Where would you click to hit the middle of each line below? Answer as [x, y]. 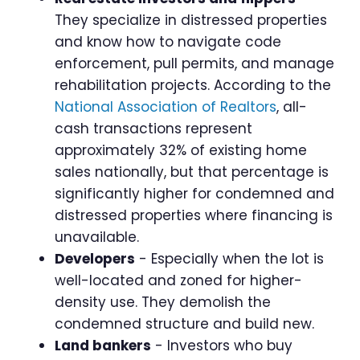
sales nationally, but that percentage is [192, 172]
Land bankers [103, 346]
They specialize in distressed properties [191, 20]
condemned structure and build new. [184, 324]
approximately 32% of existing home [181, 151]
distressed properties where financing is [194, 216]
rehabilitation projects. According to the [193, 86]
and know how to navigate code [168, 42]
